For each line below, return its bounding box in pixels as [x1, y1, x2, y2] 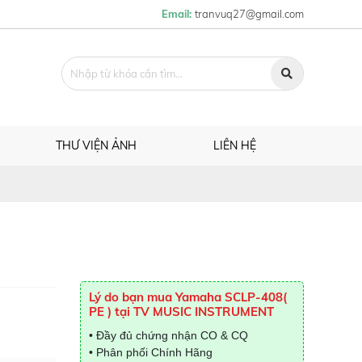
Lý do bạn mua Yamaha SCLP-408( [88, 289, 287, 305]
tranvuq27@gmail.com [195, 7, 304, 20]
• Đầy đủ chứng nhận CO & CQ [88, 329, 248, 342]
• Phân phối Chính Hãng [88, 346, 213, 359]
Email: [162, 7, 195, 20]
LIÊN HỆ [213, 138, 256, 153]
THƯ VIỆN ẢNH [55, 138, 137, 153]
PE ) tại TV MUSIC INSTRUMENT [88, 304, 274, 319]
